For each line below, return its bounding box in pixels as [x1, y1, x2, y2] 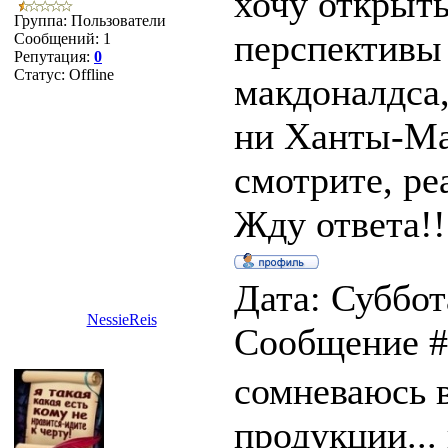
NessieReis [86, 311, 157, 328]
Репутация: [14, 48, 94, 65]
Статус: [14, 66, 69, 83]
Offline [69, 66, 114, 83]
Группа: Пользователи [14, 12, 166, 29]
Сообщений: [14, 30, 103, 47]
